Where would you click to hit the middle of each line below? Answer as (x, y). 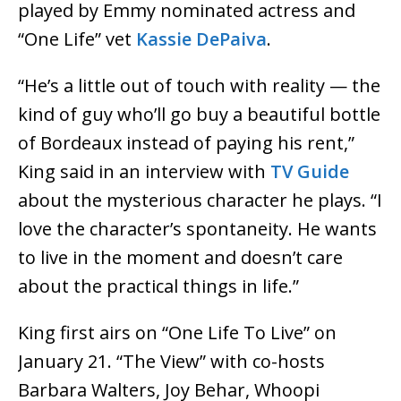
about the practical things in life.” (158, 286)
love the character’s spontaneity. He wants (197, 229)
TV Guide (310, 172)
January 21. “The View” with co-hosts (171, 362)
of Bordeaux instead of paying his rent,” (186, 143)
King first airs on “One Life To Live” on (177, 333)
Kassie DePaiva (201, 39)
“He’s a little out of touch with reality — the (199, 86)
